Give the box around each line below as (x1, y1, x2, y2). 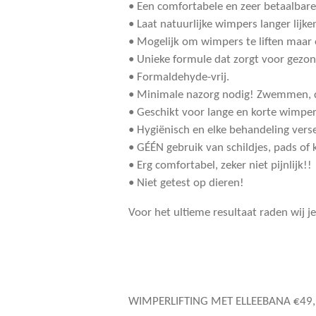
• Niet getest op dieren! (128, 176, 244, 189)
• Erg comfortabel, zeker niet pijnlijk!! (128, 159, 312, 171)
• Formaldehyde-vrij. (128, 71, 229, 83)
